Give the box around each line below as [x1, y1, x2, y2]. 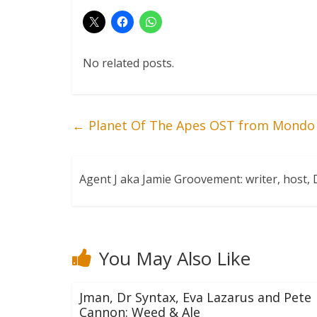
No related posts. [83, 55, 174, 71]
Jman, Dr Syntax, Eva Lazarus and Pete [79, 289, 311, 306]
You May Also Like [99, 246, 250, 272]
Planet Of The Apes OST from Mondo [85, 117, 315, 134]
